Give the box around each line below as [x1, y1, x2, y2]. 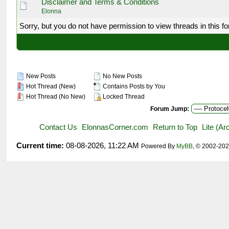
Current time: [16, 141, 64, 150]
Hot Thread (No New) [25, 93, 86, 100]
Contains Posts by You [101, 83, 166, 90]
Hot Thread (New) [25, 83, 76, 90]
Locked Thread [101, 93, 145, 100]
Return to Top [153, 123, 198, 131]
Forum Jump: [150, 105, 189, 112]
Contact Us [39, 123, 78, 131]
